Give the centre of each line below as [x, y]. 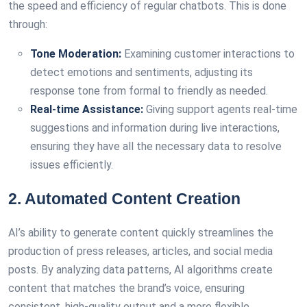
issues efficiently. [72, 165]
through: [28, 24]
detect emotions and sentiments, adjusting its [142, 72]
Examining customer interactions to [208, 54]
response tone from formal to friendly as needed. [149, 91]
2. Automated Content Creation [124, 199]
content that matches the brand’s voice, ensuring [126, 288]
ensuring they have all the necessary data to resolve [156, 146]
